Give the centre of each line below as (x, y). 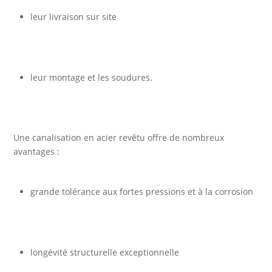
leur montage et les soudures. (92, 77)
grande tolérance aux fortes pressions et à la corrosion (142, 191)
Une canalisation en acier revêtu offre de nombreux (119, 137)
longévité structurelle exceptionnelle (105, 252)
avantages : (37, 151)
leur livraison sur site (74, 16)
